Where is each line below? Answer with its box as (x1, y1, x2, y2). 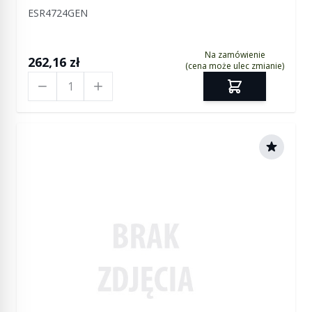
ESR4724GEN (28, 6, 88, 19)
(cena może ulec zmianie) (185, 60, 284, 72)
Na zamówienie (204, 49, 265, 61)
